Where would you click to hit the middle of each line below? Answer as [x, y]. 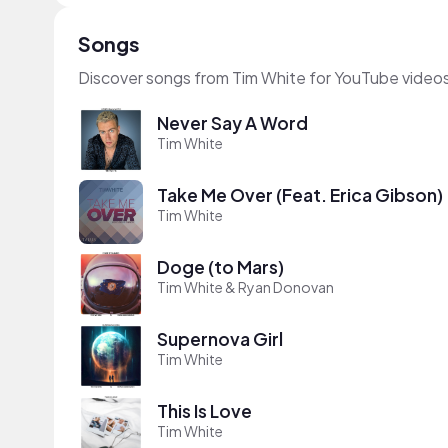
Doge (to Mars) [220, 266]
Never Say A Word [232, 122]
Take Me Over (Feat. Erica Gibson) [300, 194]
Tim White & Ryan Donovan [245, 286]
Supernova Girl [220, 338]
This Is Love [204, 410]
